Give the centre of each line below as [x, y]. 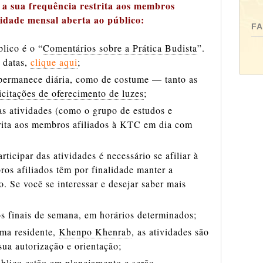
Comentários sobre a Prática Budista [120, 48]
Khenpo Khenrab [95, 232]
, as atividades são [170, 232]
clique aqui [54, 62]
